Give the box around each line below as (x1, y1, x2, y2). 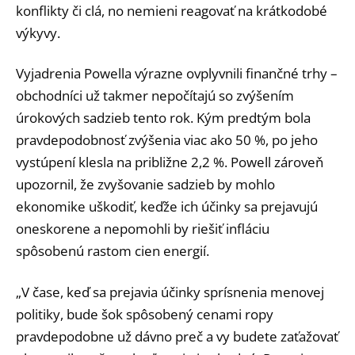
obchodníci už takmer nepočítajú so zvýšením (16, 86, 294, 105)
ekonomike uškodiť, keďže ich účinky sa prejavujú (16, 197, 318, 216)
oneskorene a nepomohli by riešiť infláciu (16, 219, 269, 239)
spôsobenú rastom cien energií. (16, 242, 209, 261)
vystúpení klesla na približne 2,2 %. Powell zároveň (16, 153, 323, 172)
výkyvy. (16, 23, 60, 42)
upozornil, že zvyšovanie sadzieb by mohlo (16, 175, 275, 194)
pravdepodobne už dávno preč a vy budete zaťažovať (16, 327, 338, 346)
